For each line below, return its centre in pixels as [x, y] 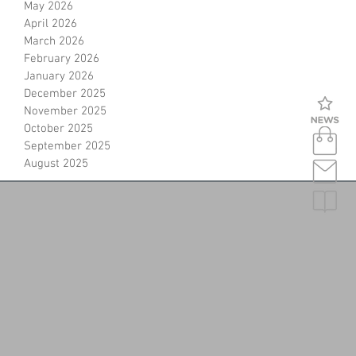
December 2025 [65, 93]
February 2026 [62, 58]
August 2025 [56, 163]
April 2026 [50, 23]
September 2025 [67, 146]
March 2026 [54, 41]
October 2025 [58, 128]
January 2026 [59, 76]
